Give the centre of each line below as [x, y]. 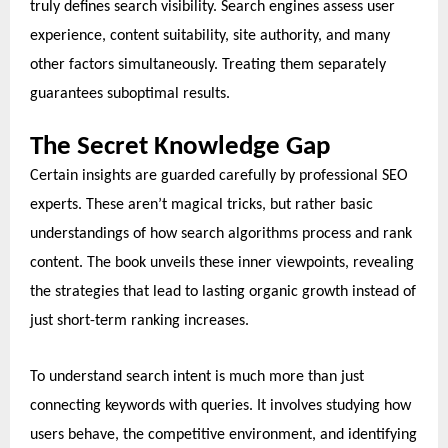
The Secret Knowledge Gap [180, 148]
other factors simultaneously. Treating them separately [208, 65]
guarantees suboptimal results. [130, 94]
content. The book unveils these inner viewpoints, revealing [222, 263]
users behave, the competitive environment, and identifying [223, 435]
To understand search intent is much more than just [197, 377]
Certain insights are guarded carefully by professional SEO [219, 176]
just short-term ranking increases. [139, 321]
